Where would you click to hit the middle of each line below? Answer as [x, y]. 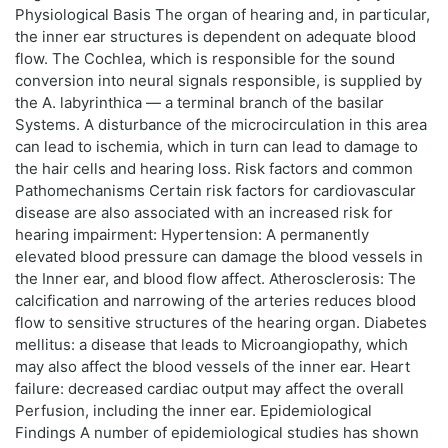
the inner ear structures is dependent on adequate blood [215, 37]
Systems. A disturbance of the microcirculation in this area [221, 125]
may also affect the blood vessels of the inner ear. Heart [212, 367]
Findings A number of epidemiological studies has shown [217, 433]
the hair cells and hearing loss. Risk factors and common [214, 169]
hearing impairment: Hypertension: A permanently [192, 235]
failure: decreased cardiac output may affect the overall [209, 389]
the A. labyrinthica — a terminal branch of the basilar [199, 103]
